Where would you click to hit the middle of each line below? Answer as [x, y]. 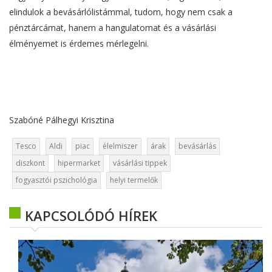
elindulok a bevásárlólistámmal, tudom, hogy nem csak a [121, 12]
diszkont [30, 163]
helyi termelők [134, 180]
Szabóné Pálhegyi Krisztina [62, 120]
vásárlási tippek [140, 163]
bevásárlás [197, 146]
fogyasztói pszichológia [56, 180]
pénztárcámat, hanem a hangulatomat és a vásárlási [113, 28]
